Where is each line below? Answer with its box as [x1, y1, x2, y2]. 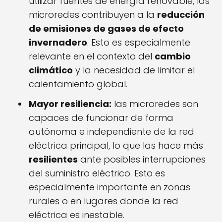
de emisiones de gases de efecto [29, 22, 184, 35]
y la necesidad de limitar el [73, 64, 195, 77]
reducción [157, 8, 205, 21]
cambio [155, 50, 191, 63]
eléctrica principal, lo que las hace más [29, 139, 203, 152]
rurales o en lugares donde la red [29, 195, 178, 208]
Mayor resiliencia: [29, 98, 111, 111]
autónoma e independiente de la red [29, 125, 194, 138]
